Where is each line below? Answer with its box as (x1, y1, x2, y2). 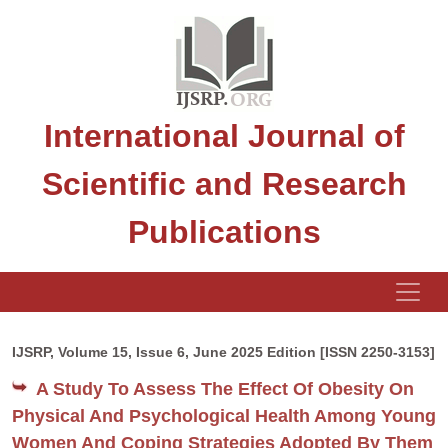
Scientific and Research (41, 166, 407, 202)
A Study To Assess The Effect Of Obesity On (36, 379, 414, 399)
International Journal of (43, 118, 405, 154)
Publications (127, 214, 321, 250)
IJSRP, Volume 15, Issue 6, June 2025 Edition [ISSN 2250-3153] (12, 344, 435, 360)
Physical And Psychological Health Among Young (12, 406, 436, 426)
